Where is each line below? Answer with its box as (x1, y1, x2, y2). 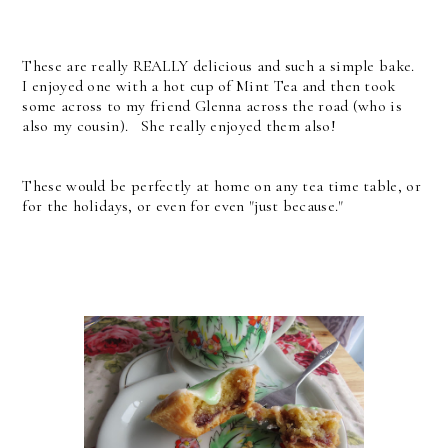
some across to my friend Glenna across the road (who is (22, 95, 402, 116)
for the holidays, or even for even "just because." (22, 195, 344, 216)
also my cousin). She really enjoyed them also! (22, 115, 336, 136)
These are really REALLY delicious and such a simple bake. (22, 55, 419, 76)
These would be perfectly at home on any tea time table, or (22, 175, 421, 196)
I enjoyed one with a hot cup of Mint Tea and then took (22, 75, 396, 96)
